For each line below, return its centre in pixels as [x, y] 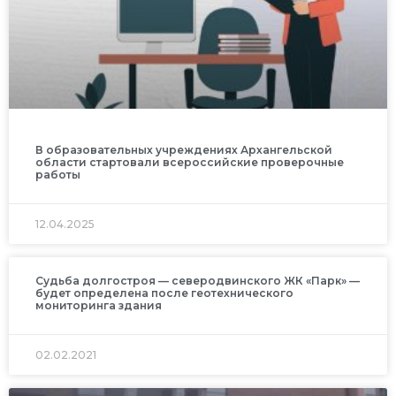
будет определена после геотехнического [164, 293]
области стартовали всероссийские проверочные [190, 163]
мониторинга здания [99, 306]
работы [58, 175]
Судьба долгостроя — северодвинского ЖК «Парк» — [198, 281]
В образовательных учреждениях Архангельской [184, 150]
